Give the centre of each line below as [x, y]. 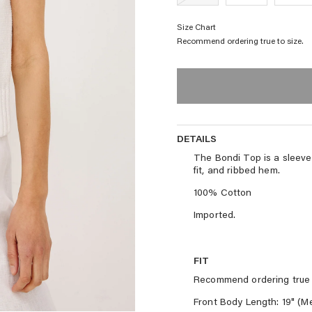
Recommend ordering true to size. [240, 40]
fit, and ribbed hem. [237, 170]
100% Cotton [223, 192]
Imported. [215, 214]
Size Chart [196, 26]
